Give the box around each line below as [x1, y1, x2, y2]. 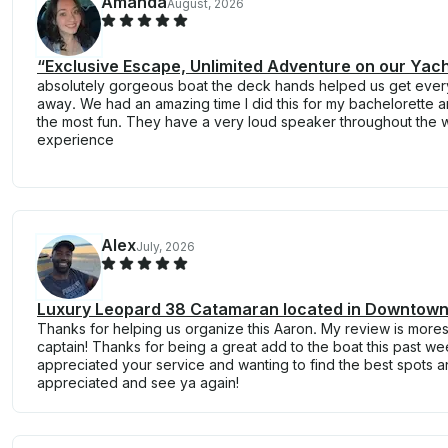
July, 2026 [136, 238, 195, 254]
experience [37, 130, 114, 148]
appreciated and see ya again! [37, 373, 239, 391]
